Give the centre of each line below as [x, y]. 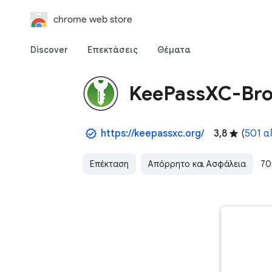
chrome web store [93, 19]
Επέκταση [109, 164]
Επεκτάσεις [113, 50]
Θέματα [174, 50]
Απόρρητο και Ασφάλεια [197, 164]
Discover [49, 50]
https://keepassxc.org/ [152, 134]
